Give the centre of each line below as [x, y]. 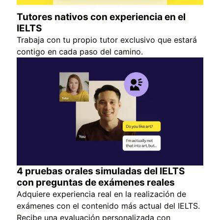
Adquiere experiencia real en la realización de [101, 194]
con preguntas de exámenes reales [96, 183]
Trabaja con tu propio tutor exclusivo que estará [107, 40]
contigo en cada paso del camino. [80, 51]
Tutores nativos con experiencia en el [101, 17]
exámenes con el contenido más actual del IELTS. [108, 206]
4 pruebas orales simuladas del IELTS [101, 171]
